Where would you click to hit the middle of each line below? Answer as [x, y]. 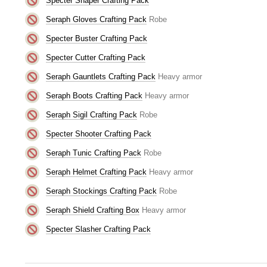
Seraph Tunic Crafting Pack [93, 153]
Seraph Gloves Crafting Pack [96, 19]
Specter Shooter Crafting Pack [98, 133]
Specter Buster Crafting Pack [96, 38]
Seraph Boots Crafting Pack [94, 95]
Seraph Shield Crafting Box [92, 210]
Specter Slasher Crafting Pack [98, 229]
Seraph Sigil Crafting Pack [91, 114]
